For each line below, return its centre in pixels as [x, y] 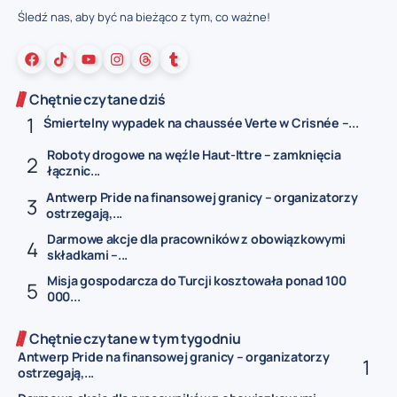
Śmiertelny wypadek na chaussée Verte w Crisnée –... [201, 123]
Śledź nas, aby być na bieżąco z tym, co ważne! [144, 16]
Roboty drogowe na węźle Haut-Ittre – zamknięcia [194, 155]
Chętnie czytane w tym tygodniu [135, 338]
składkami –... [88, 254]
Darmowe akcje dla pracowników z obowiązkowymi [197, 238]
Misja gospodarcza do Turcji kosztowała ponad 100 [197, 281]
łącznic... [74, 171]
